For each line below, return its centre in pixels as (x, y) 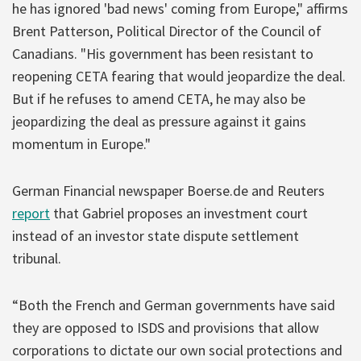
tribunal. (37, 258)
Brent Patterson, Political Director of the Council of (167, 31)
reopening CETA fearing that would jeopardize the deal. (179, 76)
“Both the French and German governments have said (174, 305)
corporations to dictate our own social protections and (177, 350)
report (31, 213)
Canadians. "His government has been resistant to (163, 53)
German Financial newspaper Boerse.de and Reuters (168, 190)
